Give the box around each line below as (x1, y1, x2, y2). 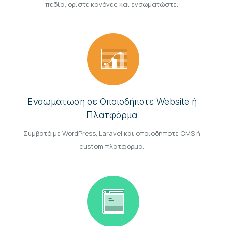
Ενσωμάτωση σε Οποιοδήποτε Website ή (27, 96, 197, 107)
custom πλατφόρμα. (79, 142, 144, 151)
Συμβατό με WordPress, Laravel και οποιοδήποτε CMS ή (23, 129, 200, 138)
